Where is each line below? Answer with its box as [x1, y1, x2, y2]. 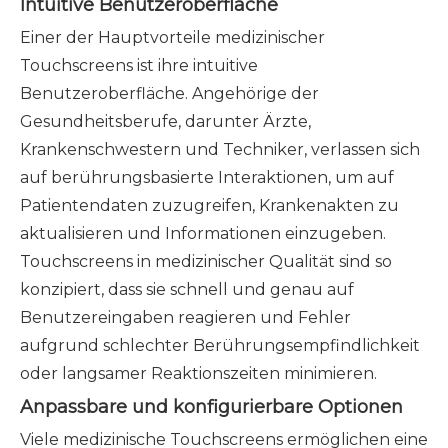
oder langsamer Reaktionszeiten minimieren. [20, 364, 377, 383]
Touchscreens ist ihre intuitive [20, 56, 258, 75]
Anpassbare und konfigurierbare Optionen [20, 396, 403, 418]
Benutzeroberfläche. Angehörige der [20, 84, 319, 103]
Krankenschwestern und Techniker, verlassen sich [20, 140, 420, 159]
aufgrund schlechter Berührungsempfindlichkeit [20, 336, 420, 355]
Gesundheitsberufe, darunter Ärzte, [20, 112, 311, 131]
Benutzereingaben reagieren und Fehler [20, 308, 351, 327]
